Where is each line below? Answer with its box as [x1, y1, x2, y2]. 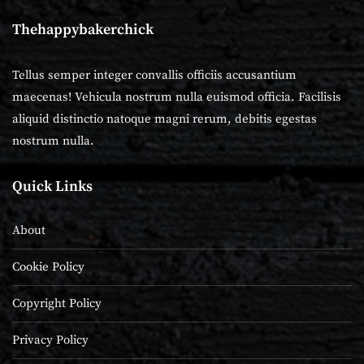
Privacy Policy [12, 331, 89, 348]
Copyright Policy [12, 295, 102, 311]
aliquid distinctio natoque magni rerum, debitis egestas [12, 110, 317, 127]
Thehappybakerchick [12, 19, 154, 39]
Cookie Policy [12, 258, 84, 275]
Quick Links [12, 176, 93, 196]
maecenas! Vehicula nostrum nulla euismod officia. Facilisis [12, 89, 341, 105]
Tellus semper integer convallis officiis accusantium [12, 67, 297, 83]
